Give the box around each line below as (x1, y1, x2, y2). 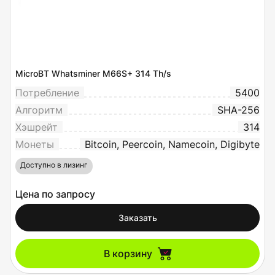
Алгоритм (15, 103, 63, 116)
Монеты (15, 137, 54, 150)
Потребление (15, 86, 79, 99)
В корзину (103, 247, 152, 260)
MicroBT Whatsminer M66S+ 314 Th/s (15, 68, 171, 79)
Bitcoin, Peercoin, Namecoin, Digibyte (85, 137, 260, 150)
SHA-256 (217, 103, 260, 116)
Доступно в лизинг (20, 160, 88, 169)
